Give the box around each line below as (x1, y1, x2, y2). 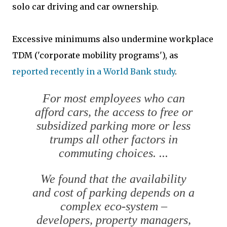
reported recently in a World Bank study (12, 66, 175, 77)
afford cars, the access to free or (34, 105, 193, 119)
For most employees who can (42, 91, 185, 105)
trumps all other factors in (49, 132, 178, 146)
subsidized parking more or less (36, 119, 191, 132)
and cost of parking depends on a (32, 185, 195, 199)
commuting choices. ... (59, 146, 168, 160)
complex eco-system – (60, 199, 167, 213)
